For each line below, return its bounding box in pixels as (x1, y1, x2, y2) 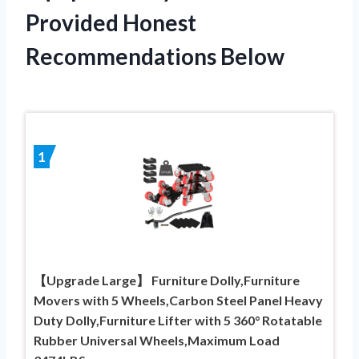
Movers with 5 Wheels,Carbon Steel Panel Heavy (34, 292, 323, 308)
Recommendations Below (26, 42, 284, 70)
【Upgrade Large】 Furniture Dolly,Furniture (34, 272, 300, 288)
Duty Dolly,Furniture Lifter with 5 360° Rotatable (34, 312, 322, 328)
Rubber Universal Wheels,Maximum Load (34, 332, 280, 348)
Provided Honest (26, 8, 196, 36)
